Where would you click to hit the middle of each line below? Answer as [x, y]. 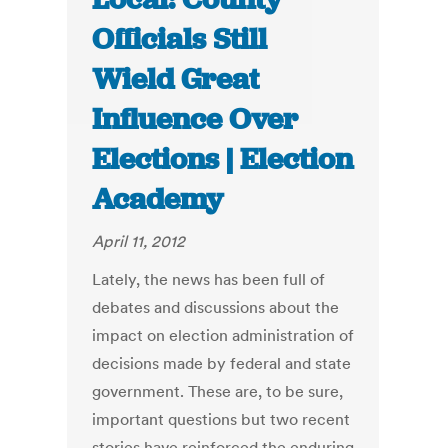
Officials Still [180, 39]
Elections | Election [223, 159]
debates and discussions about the [216, 307]
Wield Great [176, 79]
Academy [158, 199]
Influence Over [195, 119]
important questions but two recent [221, 419]
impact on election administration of [223, 335]
